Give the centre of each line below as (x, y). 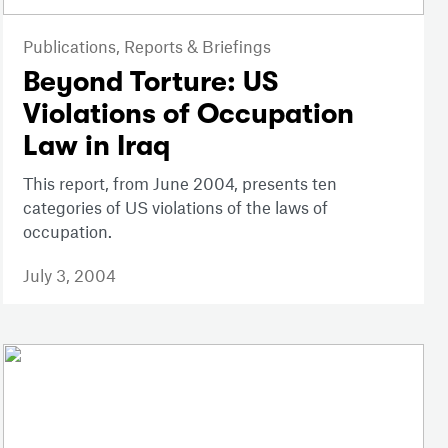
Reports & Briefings (197, 45)
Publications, (73, 45)
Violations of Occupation (188, 113)
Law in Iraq (96, 145)
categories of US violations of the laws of (175, 206)
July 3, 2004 (69, 274)
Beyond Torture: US (150, 81)
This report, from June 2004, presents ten (179, 182)
